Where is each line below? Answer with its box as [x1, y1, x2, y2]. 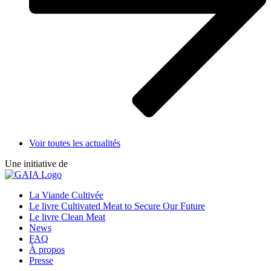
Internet [62, 202, 91, 213]
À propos [29, 244, 65, 255]
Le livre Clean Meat [29, 212, 105, 223]
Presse [29, 255, 53, 266]
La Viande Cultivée [29, 190, 103, 201]
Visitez [62, 169, 88, 180]
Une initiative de [5, 158, 68, 169]
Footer [5, 202, 47, 218]
